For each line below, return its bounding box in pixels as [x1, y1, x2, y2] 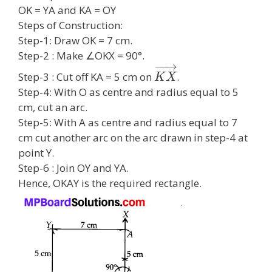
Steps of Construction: [18, 18, 123, 33]
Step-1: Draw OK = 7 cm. [18, 33, 132, 48]
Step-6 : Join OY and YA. [18, 161, 129, 175]
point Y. [18, 146, 54, 160]
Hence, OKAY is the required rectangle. [18, 176, 202, 191]
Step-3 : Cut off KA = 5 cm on [18, 70, 154, 84]
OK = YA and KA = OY [18, 3, 116, 18]
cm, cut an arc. [18, 100, 87, 115]
